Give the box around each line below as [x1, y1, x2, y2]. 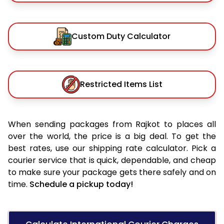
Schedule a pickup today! [29, 178, 133, 190]
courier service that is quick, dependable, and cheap [8, 154, 216, 166]
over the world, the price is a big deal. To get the [8, 130, 216, 142]
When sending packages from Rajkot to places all [8, 118, 216, 130]
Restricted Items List [79, 78, 162, 90]
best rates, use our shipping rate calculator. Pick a [8, 142, 216, 154]
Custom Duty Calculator [71, 30, 170, 42]
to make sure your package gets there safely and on [8, 166, 216, 178]
